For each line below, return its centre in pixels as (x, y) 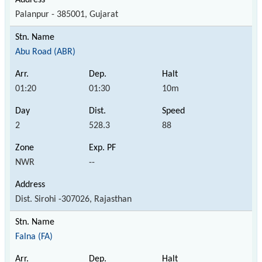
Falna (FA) (34, 237)
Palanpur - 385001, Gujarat (67, 14)
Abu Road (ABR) (45, 52)
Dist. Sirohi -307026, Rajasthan (73, 199)
